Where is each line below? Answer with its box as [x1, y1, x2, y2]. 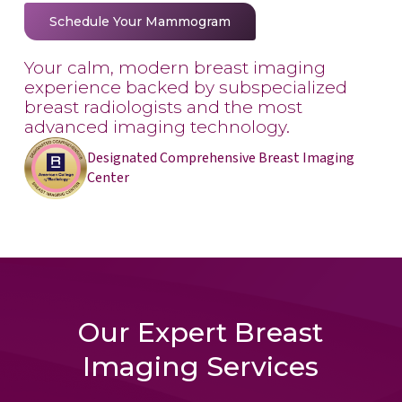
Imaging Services [83, 350, 319, 384]
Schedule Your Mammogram [48, 13, 231, 30]
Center [86, 168, 129, 188]
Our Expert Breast [78, 316, 324, 350]
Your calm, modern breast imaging [23, 57, 326, 78]
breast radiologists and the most [23, 96, 302, 118]
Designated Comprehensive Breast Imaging [86, 148, 354, 169]
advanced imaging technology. [23, 116, 290, 137]
